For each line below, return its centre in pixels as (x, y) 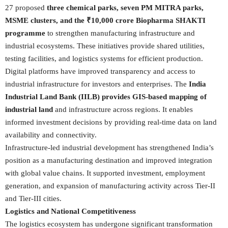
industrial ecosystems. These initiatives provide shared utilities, (105, 46)
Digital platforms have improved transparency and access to (100, 71)
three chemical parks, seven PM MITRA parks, (125, 8)
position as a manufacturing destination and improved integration (109, 160)
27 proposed (26, 8)
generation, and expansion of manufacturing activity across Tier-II (110, 186)
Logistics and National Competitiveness (70, 211)
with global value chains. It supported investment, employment (105, 173)
